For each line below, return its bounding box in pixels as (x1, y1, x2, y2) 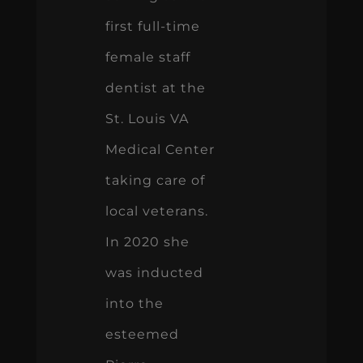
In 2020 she (105, 233, 190, 250)
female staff (105, 49, 190, 65)
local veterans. (105, 203, 208, 219)
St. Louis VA (105, 110, 189, 126)
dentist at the (105, 79, 206, 96)
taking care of (105, 172, 205, 188)
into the (105, 295, 164, 311)
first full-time (105, 18, 200, 34)
